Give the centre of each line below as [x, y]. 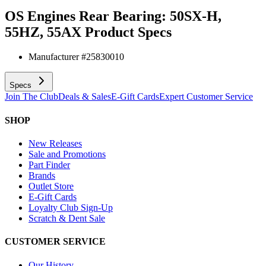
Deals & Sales [85, 97]
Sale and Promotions [67, 154]
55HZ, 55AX [43, 32]
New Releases [55, 143]
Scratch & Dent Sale [67, 218]
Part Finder [49, 164]
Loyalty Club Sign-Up [71, 207]
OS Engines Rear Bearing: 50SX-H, [113, 16]
